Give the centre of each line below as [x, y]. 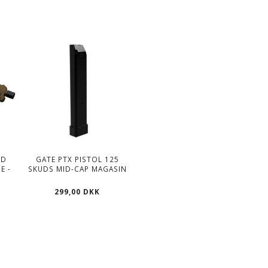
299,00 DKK [77, 191]
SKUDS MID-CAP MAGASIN [77, 168]
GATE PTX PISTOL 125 [77, 159]
